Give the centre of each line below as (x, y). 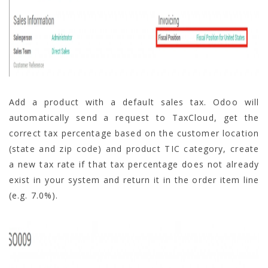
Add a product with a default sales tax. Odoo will (134, 102)
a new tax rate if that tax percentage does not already (134, 164)
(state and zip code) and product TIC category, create (134, 148)
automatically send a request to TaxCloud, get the (134, 117)
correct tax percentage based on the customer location (134, 133)
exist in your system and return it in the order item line (134, 179)
